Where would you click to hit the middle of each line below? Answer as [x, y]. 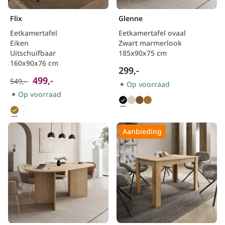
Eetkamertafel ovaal [152, 33]
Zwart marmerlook [150, 43]
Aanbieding [142, 131]
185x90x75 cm [143, 53]
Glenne [131, 18]
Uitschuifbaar [33, 53]
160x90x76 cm [34, 63]
